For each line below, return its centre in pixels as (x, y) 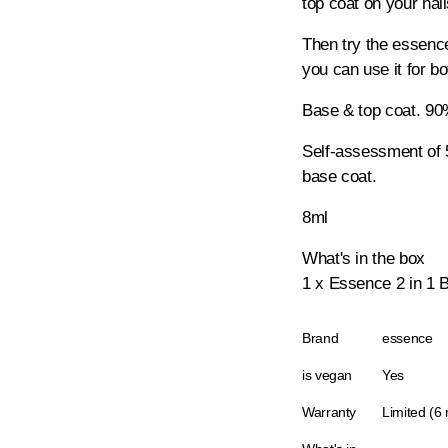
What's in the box (363, 258)
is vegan (327, 375)
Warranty (329, 412)
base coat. (339, 176)
